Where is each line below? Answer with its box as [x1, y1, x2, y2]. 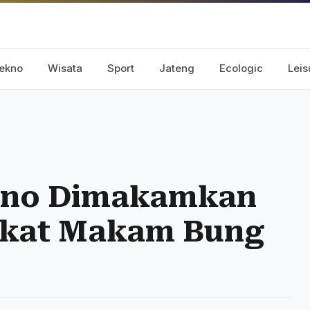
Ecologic [219, 62, 263, 75]
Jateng [159, 62, 194, 75]
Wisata [48, 62, 82, 75]
